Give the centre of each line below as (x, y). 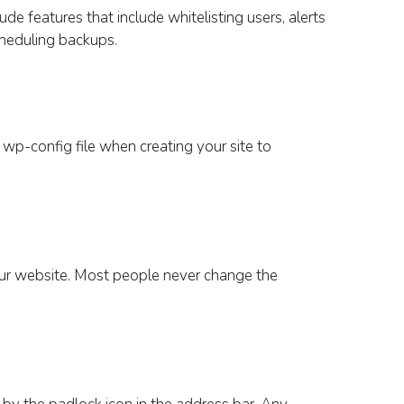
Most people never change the (176, 275)
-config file (60, 147)
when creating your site (176, 147)
